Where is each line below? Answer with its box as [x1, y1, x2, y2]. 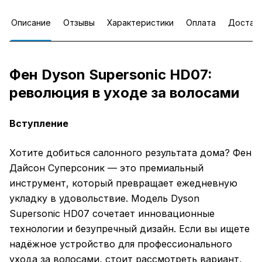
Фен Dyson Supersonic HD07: [9, 66, 212, 84]
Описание [11, 18, 51, 28]
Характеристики [107, 18, 174, 28]
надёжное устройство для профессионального [9, 238, 232, 250]
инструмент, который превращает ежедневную [9, 177, 237, 189]
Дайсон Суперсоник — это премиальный [9, 162, 204, 174]
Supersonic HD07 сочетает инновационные [9, 208, 215, 220]
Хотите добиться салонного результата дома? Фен [9, 147, 251, 159]
